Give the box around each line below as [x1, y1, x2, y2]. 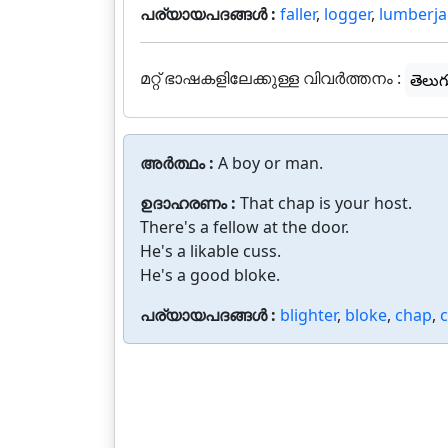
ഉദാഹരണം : [140, 192, 240, 214]
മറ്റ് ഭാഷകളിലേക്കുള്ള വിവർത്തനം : [140, 67, 401, 90]
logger [324, 3, 371, 25]
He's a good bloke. [140, 264, 280, 286]
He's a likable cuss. [140, 240, 281, 262]
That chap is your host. [240, 192, 412, 214]
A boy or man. [218, 152, 323, 174]
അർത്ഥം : [140, 152, 218, 174]
